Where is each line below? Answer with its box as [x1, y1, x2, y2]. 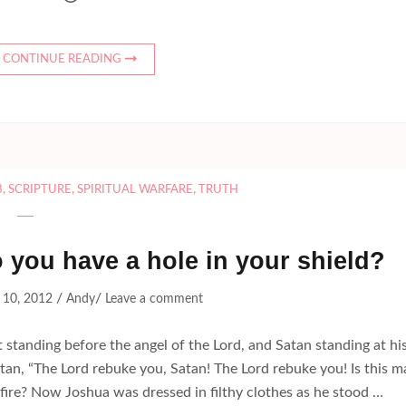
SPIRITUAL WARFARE [76, 184, 193, 197]
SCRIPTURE [7, 184, 72, 197]
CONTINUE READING [3, 53, 122, 66]
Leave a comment [104, 293, 203, 306]
